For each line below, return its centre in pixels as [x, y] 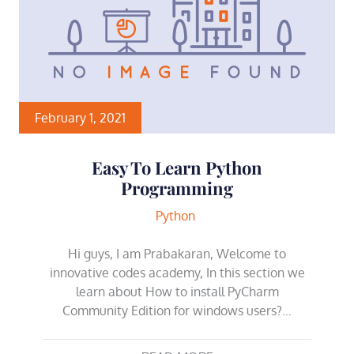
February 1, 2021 [80, 117]
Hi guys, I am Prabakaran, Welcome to [177, 253]
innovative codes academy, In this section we [177, 272]
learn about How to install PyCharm [177, 291]
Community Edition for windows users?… [177, 310]
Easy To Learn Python [177, 167]
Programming [177, 188]
